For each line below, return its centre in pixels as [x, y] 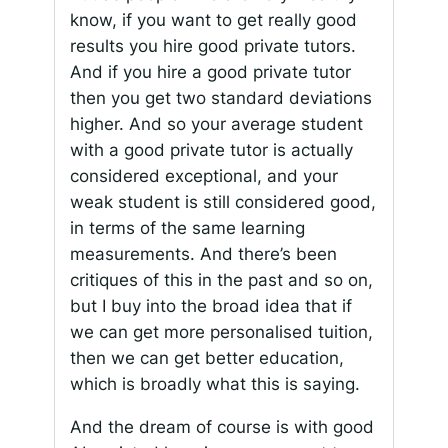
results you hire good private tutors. [212, 46]
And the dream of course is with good [221, 426]
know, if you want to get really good [213, 20]
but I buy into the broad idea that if [210, 306]
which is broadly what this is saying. [214, 384]
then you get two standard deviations [220, 98]
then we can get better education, [206, 358]
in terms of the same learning [187, 228]
